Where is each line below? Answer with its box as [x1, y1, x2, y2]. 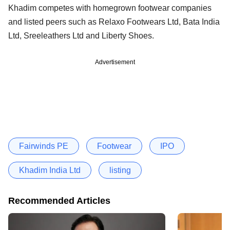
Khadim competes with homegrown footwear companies [8, 3, 212, 12]
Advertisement [95, 58, 135, 66]
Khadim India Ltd [19, 165, 81, 175]
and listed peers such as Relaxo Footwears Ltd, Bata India [8, 17, 220, 26]
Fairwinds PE [19, 141, 68, 150]
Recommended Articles [8, 195, 110, 206]
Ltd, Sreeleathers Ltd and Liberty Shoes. [8, 31, 154, 40]
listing [109, 165, 131, 175]
